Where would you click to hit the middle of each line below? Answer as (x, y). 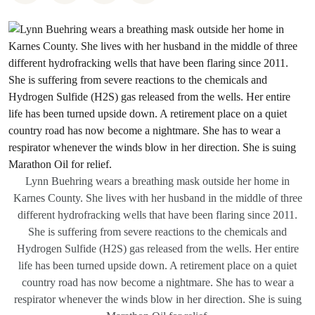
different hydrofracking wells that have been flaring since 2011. (157, 215)
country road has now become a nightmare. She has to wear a (157, 282)
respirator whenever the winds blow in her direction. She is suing (157, 299)
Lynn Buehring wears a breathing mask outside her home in (157, 181)
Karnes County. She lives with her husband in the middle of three (157, 198)
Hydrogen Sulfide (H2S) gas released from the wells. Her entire (157, 249)
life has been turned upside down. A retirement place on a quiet (157, 265)
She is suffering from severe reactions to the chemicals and (157, 232)
